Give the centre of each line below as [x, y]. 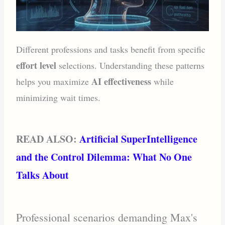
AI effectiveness [122, 82]
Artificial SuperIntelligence [139, 139]
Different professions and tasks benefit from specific [111, 49]
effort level [36, 66]
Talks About [43, 175]
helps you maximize [54, 82]
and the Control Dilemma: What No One [104, 157]
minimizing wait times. [59, 98]
